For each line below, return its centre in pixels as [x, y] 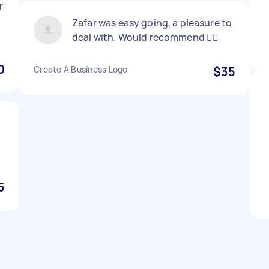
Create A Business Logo [81, 69]
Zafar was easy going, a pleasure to [152, 23]
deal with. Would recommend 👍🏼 [146, 37]
